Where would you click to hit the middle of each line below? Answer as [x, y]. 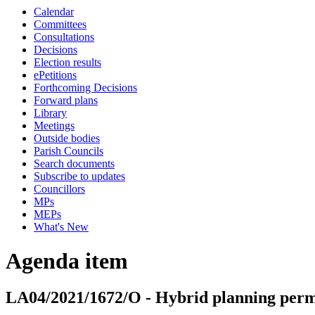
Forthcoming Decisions [85, 88]
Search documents [74, 163]
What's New [61, 227]
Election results [67, 62]
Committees [60, 24]
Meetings [54, 126]
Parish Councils [69, 151]
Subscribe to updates [79, 176]
